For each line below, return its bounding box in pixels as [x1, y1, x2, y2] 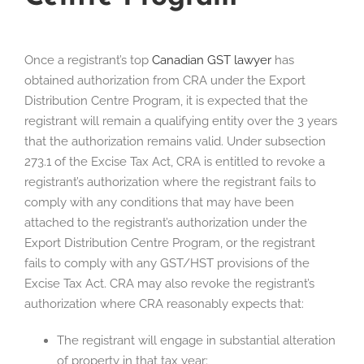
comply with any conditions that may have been [24, 195, 294, 210]
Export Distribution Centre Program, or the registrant [24, 236, 315, 251]
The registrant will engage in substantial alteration [57, 333, 336, 349]
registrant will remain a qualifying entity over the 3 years [24, 114, 337, 129]
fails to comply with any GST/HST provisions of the [24, 256, 310, 271]
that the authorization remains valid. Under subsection [24, 134, 326, 149]
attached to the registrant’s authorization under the [24, 215, 307, 231]
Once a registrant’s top [24, 53, 152, 68]
